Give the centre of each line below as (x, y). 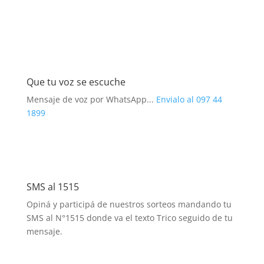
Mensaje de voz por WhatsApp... (91, 99)
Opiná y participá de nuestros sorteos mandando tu (129, 204)
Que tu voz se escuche (76, 82)
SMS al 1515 (52, 187)
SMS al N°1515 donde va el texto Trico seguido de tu (129, 218)
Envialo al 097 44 (189, 99)
